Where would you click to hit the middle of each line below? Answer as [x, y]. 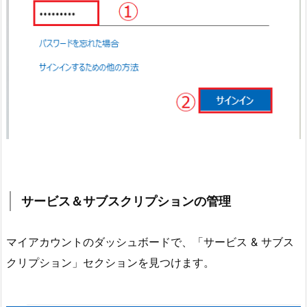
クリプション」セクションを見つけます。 [110, 262]
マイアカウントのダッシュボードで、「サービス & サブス [150, 242]
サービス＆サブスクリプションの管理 [126, 201]
